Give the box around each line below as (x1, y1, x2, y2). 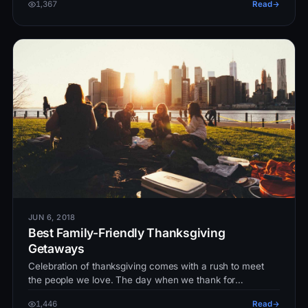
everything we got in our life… (28, 287, 157, 299)
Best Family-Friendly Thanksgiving (28, 225, 225, 240)
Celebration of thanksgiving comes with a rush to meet (28, 260, 264, 272)
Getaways (28, 241, 85, 256)
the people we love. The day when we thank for (28, 274, 236, 285)
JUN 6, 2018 (28, 212, 76, 222)
